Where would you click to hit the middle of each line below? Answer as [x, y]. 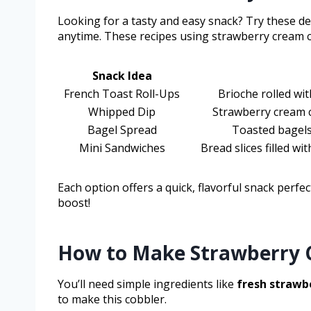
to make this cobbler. [112, 300]
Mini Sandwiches [122, 148]
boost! [74, 203]
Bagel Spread [122, 130]
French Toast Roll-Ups [122, 94]
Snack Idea [122, 76]
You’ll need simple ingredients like [147, 284]
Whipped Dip [122, 112]
